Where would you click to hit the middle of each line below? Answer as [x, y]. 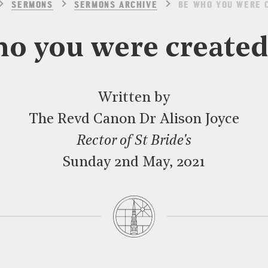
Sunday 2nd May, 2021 [134, 163]
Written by [134, 98]
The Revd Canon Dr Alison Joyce [134, 120]
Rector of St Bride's [134, 141]
